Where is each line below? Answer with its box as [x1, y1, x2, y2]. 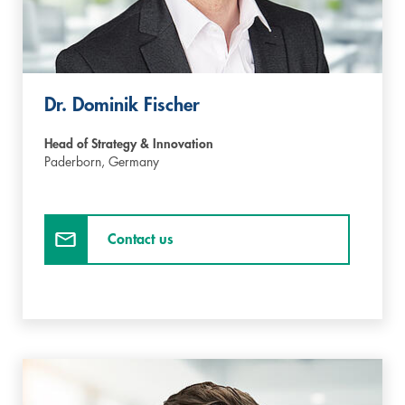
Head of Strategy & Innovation [44, 137, 213, 150]
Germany [108, 155, 159, 168]
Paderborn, [44, 155, 108, 168]
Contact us [108, 231, 174, 247]
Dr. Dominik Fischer [44, 95, 200, 115]
